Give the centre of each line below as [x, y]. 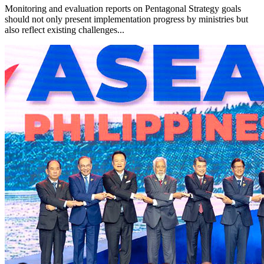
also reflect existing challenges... [65, 30]
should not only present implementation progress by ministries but [126, 19]
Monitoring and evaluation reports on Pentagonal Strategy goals [123, 9]
